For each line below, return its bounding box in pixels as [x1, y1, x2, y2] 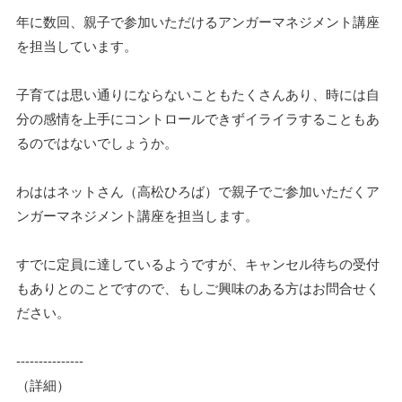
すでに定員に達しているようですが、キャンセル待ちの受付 [16, 254, 380, 273]
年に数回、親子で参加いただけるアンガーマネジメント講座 [16, 12, 380, 31]
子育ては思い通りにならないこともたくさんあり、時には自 [16, 84, 380, 103]
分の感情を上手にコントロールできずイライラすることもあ [16, 109, 380, 127]
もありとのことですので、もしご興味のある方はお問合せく [16, 278, 380, 297]
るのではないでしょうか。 [16, 133, 178, 152]
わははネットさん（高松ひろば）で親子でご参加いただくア [16, 181, 380, 200]
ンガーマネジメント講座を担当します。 [16, 205, 258, 224]
